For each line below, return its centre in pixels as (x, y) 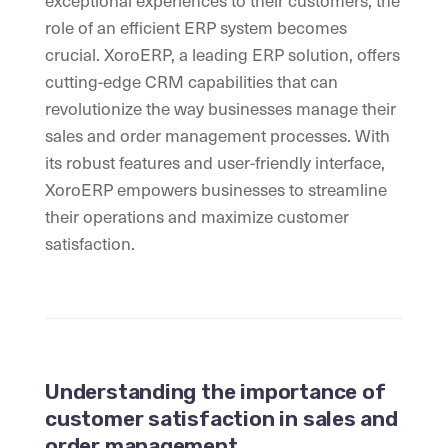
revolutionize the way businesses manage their (220, 108)
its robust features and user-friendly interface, (215, 162)
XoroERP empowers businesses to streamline (216, 189)
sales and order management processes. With (217, 135)
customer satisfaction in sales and (221, 419)
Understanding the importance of (215, 392)
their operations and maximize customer (197, 216)
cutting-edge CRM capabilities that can (191, 81)
